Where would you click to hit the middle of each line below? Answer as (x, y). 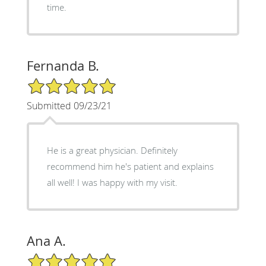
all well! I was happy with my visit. (112, 182)
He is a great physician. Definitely (112, 150)
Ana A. (46, 240)
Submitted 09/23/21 (69, 105)
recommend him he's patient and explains (130, 166)
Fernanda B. (63, 65)
